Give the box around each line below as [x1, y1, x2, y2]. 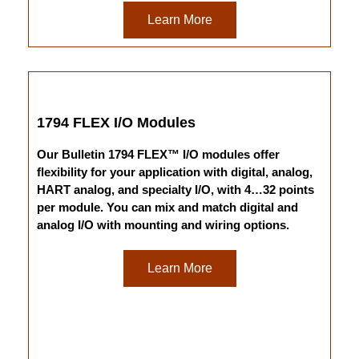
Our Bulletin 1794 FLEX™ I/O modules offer [37, 147, 280, 161]
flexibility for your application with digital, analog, [37, 165, 313, 179]
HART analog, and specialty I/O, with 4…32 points [37, 183, 314, 196]
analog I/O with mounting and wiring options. [37, 218, 289, 232]
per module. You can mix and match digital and [37, 200, 298, 214]
